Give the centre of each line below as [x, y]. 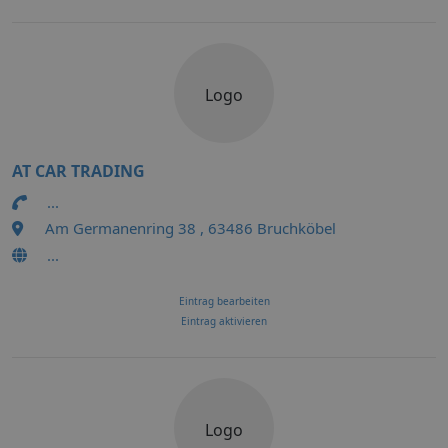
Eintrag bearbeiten [224, 301]
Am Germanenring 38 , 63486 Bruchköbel [190, 228]
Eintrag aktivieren [224, 321]
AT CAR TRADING [78, 171]
